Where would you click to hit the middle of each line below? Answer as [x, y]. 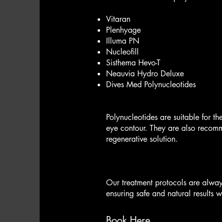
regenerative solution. [142, 139]
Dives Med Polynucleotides [151, 84]
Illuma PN [123, 41]
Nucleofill [122, 52]
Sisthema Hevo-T [133, 63]
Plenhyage [123, 30]
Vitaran [118, 19]
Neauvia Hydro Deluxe [145, 74]
